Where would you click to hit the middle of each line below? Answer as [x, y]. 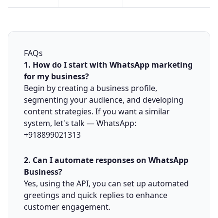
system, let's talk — [60, 123]
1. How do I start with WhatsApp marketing [108, 65]
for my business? [56, 77]
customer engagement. [67, 207]
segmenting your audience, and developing [104, 100]
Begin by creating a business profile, [91, 88]
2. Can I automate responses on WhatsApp [106, 160]
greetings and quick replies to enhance [96, 195]
